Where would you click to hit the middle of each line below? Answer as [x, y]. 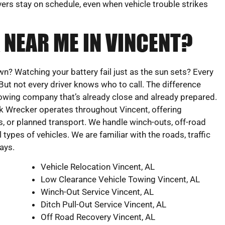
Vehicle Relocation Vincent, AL [98, 166]
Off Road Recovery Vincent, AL [98, 217]
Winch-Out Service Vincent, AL [97, 192]
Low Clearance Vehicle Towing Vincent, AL [120, 179]
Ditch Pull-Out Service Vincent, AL [103, 204]
